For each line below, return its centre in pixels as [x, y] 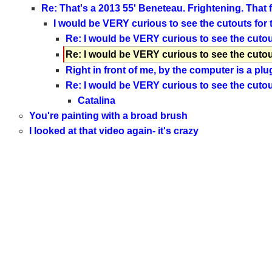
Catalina [96, 101]
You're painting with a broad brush [108, 116]
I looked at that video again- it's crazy [114, 131]
